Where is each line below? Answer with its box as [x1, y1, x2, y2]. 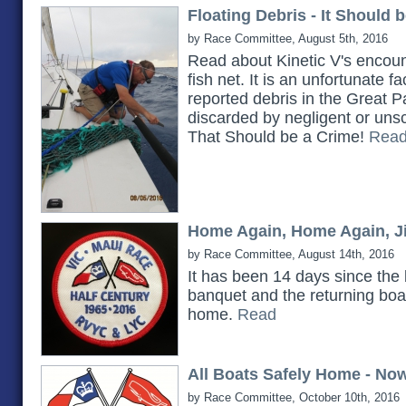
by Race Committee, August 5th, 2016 [188, 32, 388, 45]
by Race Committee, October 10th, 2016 [188, 391, 400, 404]
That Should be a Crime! [188, 128, 369, 146]
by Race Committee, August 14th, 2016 [188, 247, 394, 261]
